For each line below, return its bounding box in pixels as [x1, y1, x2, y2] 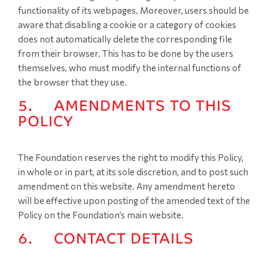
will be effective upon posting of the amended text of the [18, 195, 250, 206]
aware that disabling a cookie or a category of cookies [18, 19, 236, 30]
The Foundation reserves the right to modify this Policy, [18, 152, 243, 163]
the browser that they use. [18, 77, 127, 87]
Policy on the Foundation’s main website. [18, 209, 184, 220]
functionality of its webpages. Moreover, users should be [18, 5, 249, 16]
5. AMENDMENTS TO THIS [18, 96, 232, 115]
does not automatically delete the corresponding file [18, 33, 232, 44]
